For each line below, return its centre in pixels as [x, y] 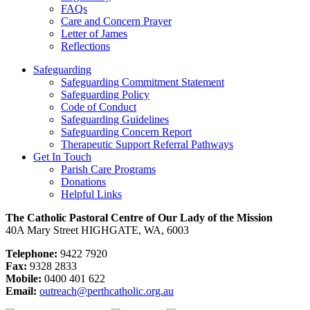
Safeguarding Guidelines [115, 120]
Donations [83, 182]
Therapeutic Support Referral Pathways [147, 145]
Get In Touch [62, 157]
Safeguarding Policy [105, 95]
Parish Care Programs [108, 170]
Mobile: [24, 279]
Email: [21, 291]
